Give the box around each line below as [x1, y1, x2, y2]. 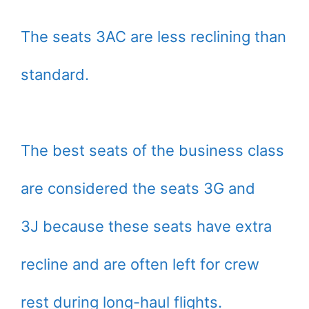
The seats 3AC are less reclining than [21, 28, 286, 46]
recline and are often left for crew [21, 255, 259, 274]
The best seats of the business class [21, 141, 284, 160]
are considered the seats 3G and [21, 179, 255, 198]
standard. [21, 66, 89, 84]
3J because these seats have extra [21, 217, 272, 236]
